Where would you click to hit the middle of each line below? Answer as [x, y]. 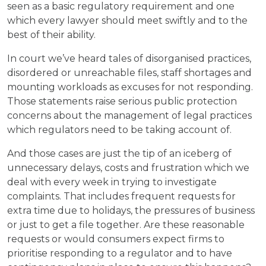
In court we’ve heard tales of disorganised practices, [129, 58]
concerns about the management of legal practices [129, 115]
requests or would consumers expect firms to [116, 239]
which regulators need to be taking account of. [119, 130]
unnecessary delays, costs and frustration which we [128, 168]
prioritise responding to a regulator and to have [120, 253]
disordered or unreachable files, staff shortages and [129, 73]
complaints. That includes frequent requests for [121, 196]
